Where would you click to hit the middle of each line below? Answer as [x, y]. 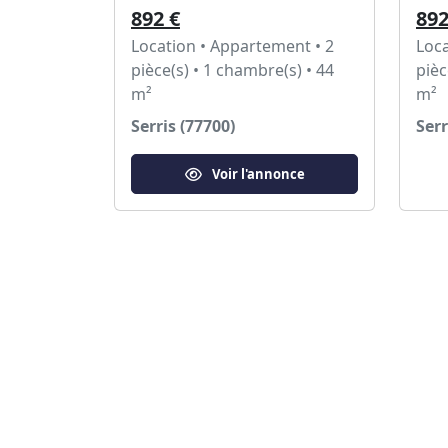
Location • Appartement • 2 [232, 46]
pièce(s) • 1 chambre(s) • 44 [232, 70]
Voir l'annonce [258, 173]
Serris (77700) [183, 126]
